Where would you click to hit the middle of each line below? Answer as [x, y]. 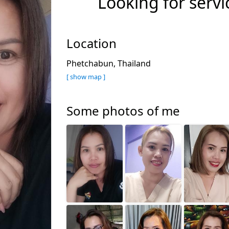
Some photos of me [123, 110]
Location [91, 43]
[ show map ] [86, 76]
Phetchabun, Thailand [112, 63]
